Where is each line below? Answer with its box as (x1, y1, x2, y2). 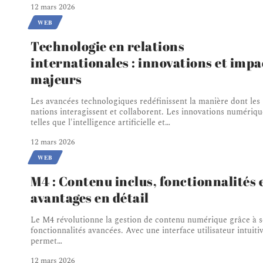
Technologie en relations (31, 38, 184, 55)
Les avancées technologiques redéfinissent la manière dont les (31, 95, 260, 108)
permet (31, 235, 57, 248)
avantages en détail (31, 189, 149, 207)
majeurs (31, 70, 82, 88)
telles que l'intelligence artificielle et (31, 116, 165, 129)
